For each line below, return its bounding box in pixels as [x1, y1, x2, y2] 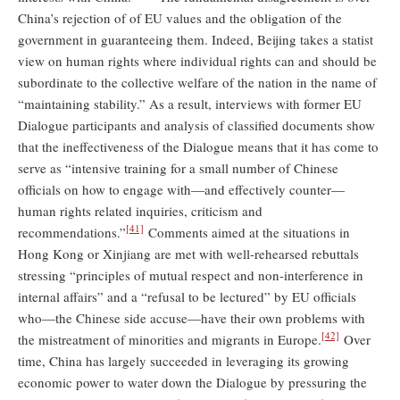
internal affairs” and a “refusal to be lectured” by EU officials [18, 287, 356, 305]
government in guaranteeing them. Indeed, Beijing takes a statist [18, 29, 373, 48]
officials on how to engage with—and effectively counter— [18, 179, 345, 198]
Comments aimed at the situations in [144, 222, 350, 241]
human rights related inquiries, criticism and [18, 201, 262, 220]
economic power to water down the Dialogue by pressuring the [18, 372, 367, 391]
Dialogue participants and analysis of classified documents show [18, 115, 375, 134]
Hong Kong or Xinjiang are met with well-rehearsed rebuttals [18, 244, 359, 262]
